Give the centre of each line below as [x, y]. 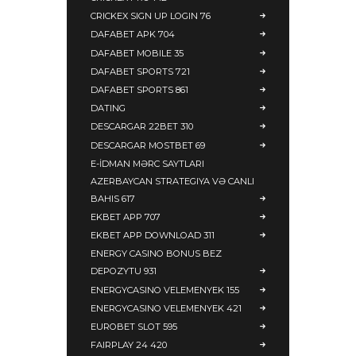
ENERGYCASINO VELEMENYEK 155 [165, 290]
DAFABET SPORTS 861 [139, 90]
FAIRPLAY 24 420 [129, 345]
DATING [108, 108]
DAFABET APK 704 [133, 35]
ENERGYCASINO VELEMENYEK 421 [166, 308]
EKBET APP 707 [126, 217]
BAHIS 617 [113, 198]
